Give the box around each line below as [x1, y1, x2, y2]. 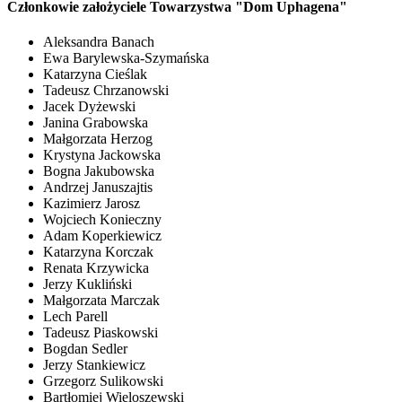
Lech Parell [43, 309, 108, 325]
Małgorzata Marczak [43, 293, 160, 309]
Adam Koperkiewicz [43, 228, 162, 244]
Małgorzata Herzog [43, 131, 153, 147]
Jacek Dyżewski [43, 99, 135, 115]
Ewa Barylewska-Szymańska [43, 50, 209, 66]
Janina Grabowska [43, 115, 148, 131]
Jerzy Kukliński [43, 276, 132, 293]
